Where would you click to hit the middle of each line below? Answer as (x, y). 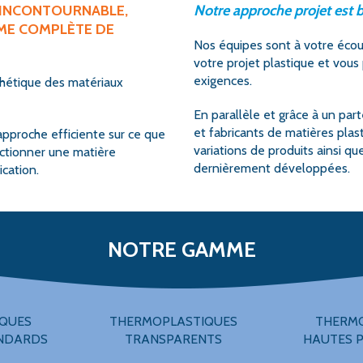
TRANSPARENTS (173, 339)
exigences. (223, 81)
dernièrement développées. (272, 168)
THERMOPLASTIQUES (173, 321)
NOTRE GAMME (181, 250)
